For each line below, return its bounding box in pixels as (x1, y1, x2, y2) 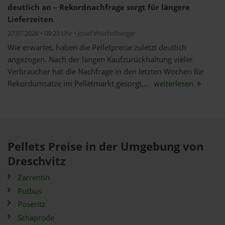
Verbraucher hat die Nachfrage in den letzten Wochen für (8, 66, 204, 77)
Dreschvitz (8, 153, 66, 169)
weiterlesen (152, 78, 195, 89)
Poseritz (18, 199, 45, 209)
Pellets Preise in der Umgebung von (8, 139, 203, 154)
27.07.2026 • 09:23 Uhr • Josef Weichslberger (8, 29, 136, 38)
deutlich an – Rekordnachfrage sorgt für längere (8, 2, 190, 13)
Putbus (18, 185, 42, 196)
